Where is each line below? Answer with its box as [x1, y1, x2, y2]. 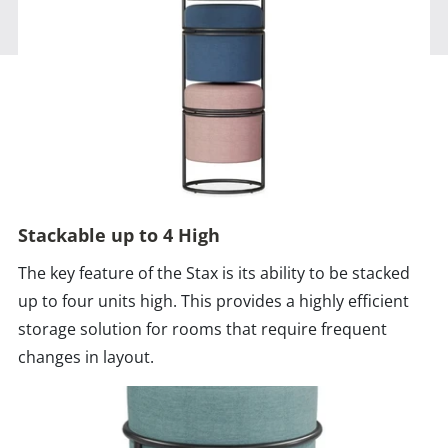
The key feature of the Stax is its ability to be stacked [18, 262, 410, 285]
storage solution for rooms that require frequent [18, 318, 387, 341]
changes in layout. [18, 346, 154, 369]
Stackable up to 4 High [18, 223, 220, 248]
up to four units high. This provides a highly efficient [18, 290, 409, 313]
